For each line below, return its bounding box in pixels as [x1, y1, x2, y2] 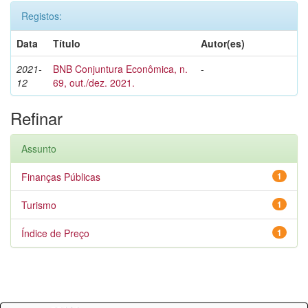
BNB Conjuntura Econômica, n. [53, 62, 188, 76]
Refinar [10, 106, 63, 130]
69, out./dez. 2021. [53, 76, 135, 89]
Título [53, 36, 80, 50]
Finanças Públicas [21, 170, 100, 184]
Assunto [21, 142, 56, 155]
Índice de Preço [21, 226, 89, 240]
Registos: [21, 9, 62, 23]
